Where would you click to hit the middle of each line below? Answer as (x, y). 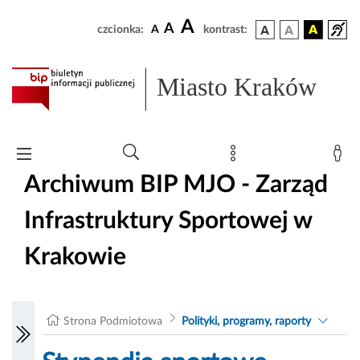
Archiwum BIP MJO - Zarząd (176, 184)
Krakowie (75, 257)
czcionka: (121, 30)
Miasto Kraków (237, 87)
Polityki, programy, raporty (246, 322)
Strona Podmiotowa (113, 322)
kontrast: (225, 30)
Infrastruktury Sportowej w (168, 221)
